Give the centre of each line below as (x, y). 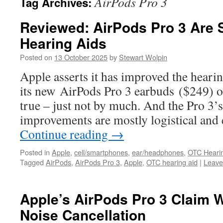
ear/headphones (158, 152)
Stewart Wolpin (143, 57)
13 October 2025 (81, 57)
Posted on (36, 57)
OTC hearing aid (172, 162)
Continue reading (65, 134)
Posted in (35, 152)
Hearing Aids (63, 43)
